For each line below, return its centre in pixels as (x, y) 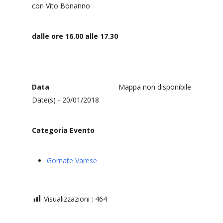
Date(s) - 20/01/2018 (65, 100)
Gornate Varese (72, 161)
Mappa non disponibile (155, 87)
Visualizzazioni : (68, 199)
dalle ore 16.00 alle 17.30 (75, 36)
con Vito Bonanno (61, 6)
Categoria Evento (63, 130)
